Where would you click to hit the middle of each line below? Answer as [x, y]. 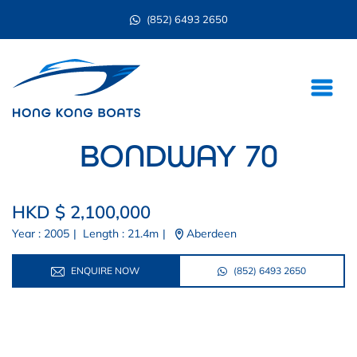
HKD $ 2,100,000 [81, 212]
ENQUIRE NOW [104, 270]
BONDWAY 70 [178, 155]
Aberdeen [210, 233]
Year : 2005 [41, 233]
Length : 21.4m [118, 233]
